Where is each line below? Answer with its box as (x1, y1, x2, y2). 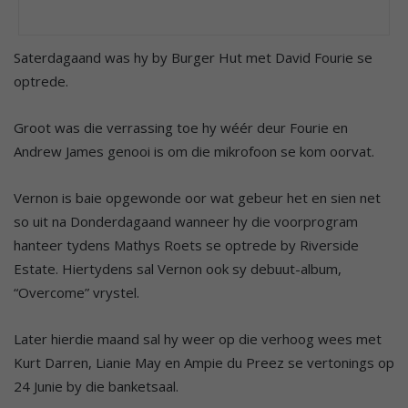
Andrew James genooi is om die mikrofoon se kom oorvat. (14, 142, 374, 161)
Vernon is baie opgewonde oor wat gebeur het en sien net (14, 189, 381, 208)
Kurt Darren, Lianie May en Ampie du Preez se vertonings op (14, 353, 394, 372)
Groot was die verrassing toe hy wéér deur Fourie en (14, 118, 348, 138)
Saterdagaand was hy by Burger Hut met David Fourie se (14, 48, 372, 67)
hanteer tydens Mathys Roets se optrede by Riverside (14, 236, 359, 255)
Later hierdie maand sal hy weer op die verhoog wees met (14, 330, 382, 349)
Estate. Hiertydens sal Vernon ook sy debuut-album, (14, 260, 342, 279)
